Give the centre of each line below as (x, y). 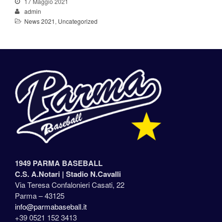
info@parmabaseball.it (51, 206)
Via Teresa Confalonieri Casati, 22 (70, 184)
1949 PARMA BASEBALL (59, 163)
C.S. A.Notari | (40, 174)
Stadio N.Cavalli (93, 174)
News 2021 (40, 21)
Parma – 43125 (40, 195)
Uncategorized (78, 21)
